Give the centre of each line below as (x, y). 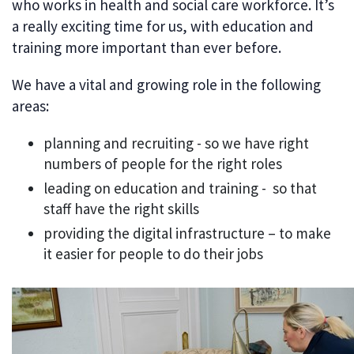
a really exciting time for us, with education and (163, 26)
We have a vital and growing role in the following (166, 85)
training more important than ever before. (147, 48)
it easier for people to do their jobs (153, 254)
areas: (30, 106)
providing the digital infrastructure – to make (187, 233)
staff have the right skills (121, 209)
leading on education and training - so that (180, 188)
